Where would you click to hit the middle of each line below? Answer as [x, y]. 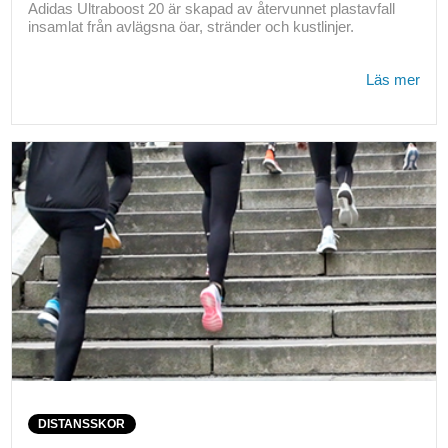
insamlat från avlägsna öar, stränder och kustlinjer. [190, 27]
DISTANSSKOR [82, 423]
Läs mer [393, 80]
